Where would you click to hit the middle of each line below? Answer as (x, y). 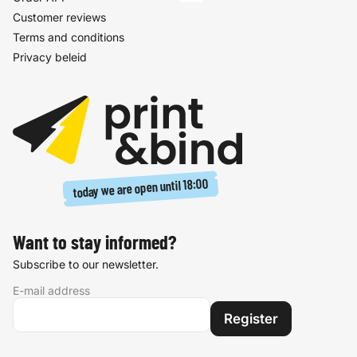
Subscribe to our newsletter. (86, 265)
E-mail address (51, 291)
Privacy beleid (50, 57)
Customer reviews (59, 17)
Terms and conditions (69, 37)
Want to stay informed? (94, 244)
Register (251, 319)
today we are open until (127, 189)
